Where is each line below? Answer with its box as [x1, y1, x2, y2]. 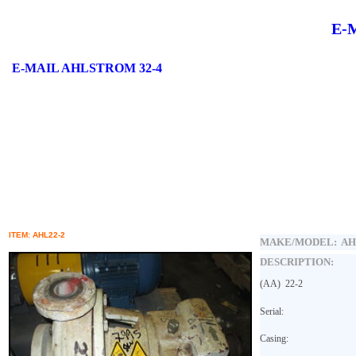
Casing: [260, 332, 288, 344]
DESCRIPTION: [260, 256, 334, 268]
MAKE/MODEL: [260, 236, 341, 248]
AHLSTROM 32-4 [59, 61, 162, 75]
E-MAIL [12, 61, 59, 75]
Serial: [260, 305, 284, 317]
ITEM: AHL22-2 [9, 230, 65, 239]
